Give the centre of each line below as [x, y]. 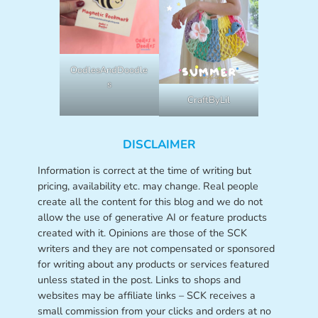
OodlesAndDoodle [109, 71]
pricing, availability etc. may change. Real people [148, 186]
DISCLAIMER [159, 145]
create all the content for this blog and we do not [150, 201]
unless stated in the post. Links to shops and [139, 279]
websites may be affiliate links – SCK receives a [146, 295]
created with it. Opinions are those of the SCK [142, 232]
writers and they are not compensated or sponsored [156, 248]
